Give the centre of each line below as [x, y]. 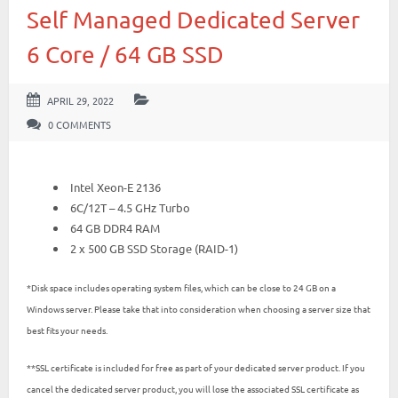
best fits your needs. [67, 330]
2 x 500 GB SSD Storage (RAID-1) [154, 248]
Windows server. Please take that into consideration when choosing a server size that [199, 308]
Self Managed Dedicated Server [193, 20]
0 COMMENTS [78, 124]
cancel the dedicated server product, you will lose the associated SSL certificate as [193, 388]
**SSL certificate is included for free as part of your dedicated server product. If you [196, 367]
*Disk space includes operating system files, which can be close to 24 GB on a [181, 287]
